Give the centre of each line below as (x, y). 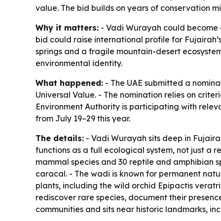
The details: (60, 138)
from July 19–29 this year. (83, 119)
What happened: (69, 83)
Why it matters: (67, 28)
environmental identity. (79, 63)
